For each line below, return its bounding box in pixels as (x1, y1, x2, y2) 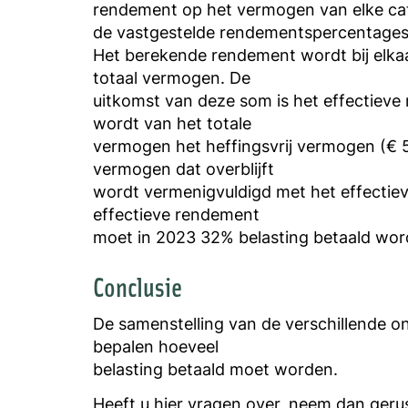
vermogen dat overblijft (93, 156, 274, 180)
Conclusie (93, 269, 182, 302)
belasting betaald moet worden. (93, 357, 338, 382)
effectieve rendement (93, 201, 260, 226)
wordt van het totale (93, 110, 251, 135)
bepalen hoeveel (93, 334, 219, 359)
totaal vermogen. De (93, 65, 250, 89)
